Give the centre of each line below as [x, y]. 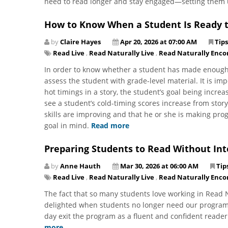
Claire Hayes [80, 41]
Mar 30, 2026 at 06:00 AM [159, 166]
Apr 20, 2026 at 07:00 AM [159, 41]
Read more [110, 125]
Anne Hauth [80, 166]
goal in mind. [68, 125]
